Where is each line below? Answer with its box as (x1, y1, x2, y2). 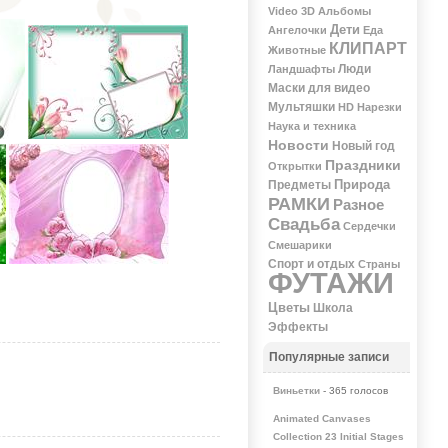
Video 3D (267, 5, 315, 18)
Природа (333, 177, 390, 193)
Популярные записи (268, 350, 389, 363)
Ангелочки (267, 24, 327, 37)
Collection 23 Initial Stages (272, 430, 404, 442)
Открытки (267, 160, 322, 173)
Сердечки (342, 220, 396, 233)
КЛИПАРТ (328, 40, 407, 58)
